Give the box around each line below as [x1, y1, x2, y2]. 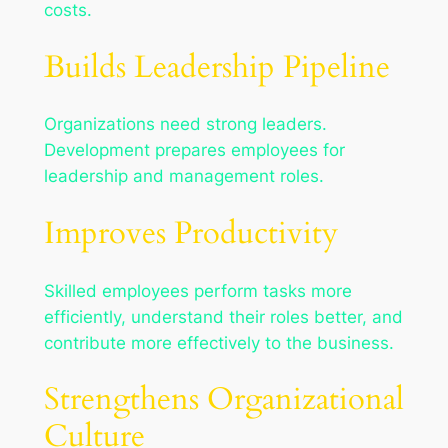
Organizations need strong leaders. [43, 114, 327, 135]
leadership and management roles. [43, 166, 324, 187]
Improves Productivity [43, 211, 338, 254]
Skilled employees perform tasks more [43, 280, 352, 301]
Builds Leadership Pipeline [43, 45, 390, 88]
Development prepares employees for [43, 140, 345, 161]
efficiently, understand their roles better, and [43, 306, 403, 327]
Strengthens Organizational [43, 378, 404, 421]
